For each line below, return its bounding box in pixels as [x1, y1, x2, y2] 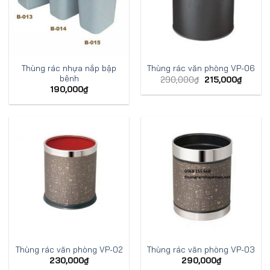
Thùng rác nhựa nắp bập [22, 62, 116, 73]
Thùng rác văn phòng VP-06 [147, 63, 255, 74]
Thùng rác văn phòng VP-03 [147, 243, 255, 254]
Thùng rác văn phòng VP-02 [15, 243, 123, 254]
